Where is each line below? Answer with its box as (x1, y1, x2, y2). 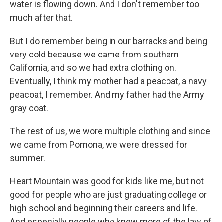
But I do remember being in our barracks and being (10, 35, 207, 46)
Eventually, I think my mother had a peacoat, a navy (10, 75, 207, 86)
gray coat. (10, 102, 48, 113)
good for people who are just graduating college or (10, 189, 207, 200)
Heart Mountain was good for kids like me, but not (10, 175, 204, 186)
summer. (10, 152, 45, 163)
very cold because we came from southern (10, 49, 179, 59)
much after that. (10, 12, 73, 23)
